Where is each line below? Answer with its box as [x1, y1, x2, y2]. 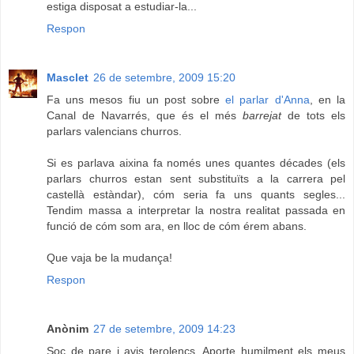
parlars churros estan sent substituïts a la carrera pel [47, 171, 345, 185]
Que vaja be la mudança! [47, 250, 172, 264]
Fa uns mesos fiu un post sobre [47, 92, 226, 106]
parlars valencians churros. [47, 124, 182, 137]
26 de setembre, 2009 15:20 [93, 70, 235, 84]
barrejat [243, 108, 281, 122]
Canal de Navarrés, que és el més [47, 108, 243, 122]
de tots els [281, 108, 345, 122]
